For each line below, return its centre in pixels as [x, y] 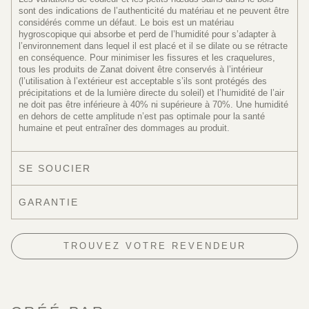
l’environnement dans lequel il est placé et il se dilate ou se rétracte [153, 46]
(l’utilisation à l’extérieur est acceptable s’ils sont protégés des [143, 81]
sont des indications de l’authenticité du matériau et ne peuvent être [154, 11]
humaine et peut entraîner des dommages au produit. [124, 128]
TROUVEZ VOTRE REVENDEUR [154, 246]
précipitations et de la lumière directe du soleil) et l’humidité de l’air [151, 93]
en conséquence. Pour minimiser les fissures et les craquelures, [147, 58]
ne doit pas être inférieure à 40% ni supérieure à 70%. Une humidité [153, 105]
